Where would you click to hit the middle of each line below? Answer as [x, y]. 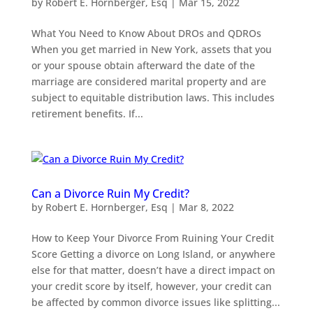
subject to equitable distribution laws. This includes [153, 97]
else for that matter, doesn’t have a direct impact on [153, 270]
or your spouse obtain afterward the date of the [143, 65]
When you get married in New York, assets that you [151, 49]
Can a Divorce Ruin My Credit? [110, 193]
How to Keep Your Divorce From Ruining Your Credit [152, 238]
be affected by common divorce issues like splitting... [155, 302]
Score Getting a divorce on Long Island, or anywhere [153, 254]
